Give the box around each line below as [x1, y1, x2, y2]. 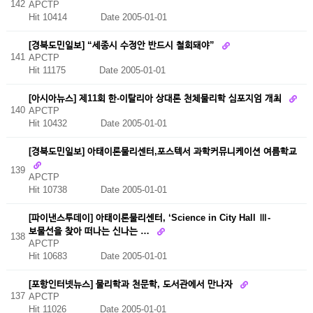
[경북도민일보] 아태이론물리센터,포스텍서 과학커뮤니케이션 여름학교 [28, 145, 297, 156]
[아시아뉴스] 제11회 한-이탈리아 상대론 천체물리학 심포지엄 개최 [28, 92, 284, 103]
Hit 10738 [28, 184, 101, 195]
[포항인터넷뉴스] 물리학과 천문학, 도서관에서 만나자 [28, 278, 235, 289]
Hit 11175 [28, 65, 99, 76]
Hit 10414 [28, 12, 101, 23]
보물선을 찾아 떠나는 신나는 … [28, 225, 152, 236]
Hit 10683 [28, 250, 101, 261]
